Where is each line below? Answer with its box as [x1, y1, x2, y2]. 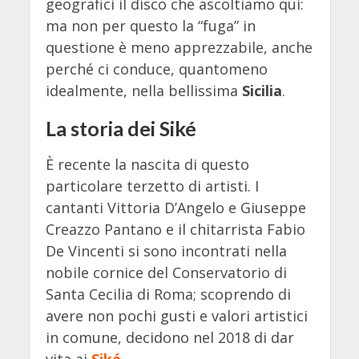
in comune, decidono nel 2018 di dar [45, 328, 294, 348]
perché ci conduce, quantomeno [45, 59, 268, 79]
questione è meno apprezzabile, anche [45, 38, 313, 58]
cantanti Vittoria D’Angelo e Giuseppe [45, 198, 306, 218]
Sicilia [241, 81, 282, 101]
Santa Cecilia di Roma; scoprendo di [45, 284, 291, 305]
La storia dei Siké [45, 115, 196, 140]
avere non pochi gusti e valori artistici [45, 306, 308, 326]
